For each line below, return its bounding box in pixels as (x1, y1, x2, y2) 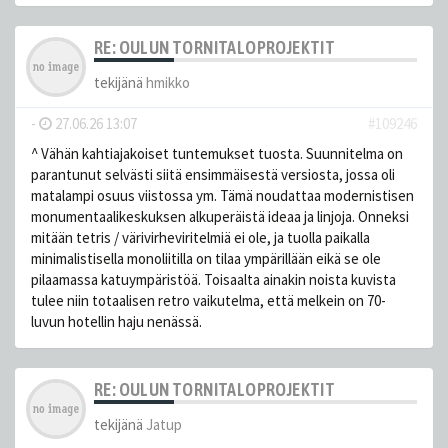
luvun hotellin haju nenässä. (31, 311, 202, 331)
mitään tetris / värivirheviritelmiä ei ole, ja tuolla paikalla (31, 227, 370, 247)
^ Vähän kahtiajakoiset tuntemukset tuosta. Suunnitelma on (31, 143, 403, 163)
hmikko (146, 72, 190, 92)
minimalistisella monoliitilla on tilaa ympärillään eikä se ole (31, 248, 381, 268)
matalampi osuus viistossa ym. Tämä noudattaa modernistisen (31, 185, 414, 205)
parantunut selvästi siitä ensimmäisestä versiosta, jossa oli (31, 164, 395, 184)
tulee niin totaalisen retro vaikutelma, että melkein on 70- (31, 290, 386, 310)
